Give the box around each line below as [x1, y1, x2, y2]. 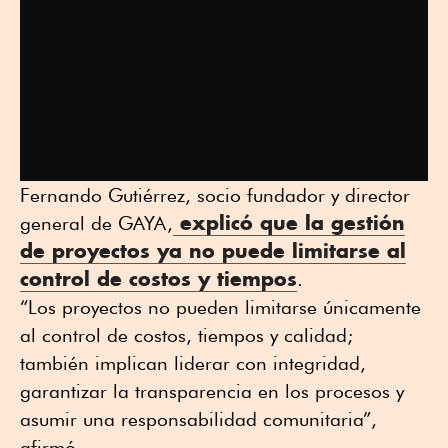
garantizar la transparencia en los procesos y [20, 380, 404, 403]
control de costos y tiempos [20, 266, 297, 292]
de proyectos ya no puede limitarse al [20, 238, 406, 264]
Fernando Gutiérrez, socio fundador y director [20, 184, 410, 207]
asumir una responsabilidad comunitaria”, [20, 408, 377, 431]
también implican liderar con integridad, [20, 352, 366, 375]
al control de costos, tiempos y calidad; [20, 324, 353, 347]
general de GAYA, [20, 212, 173, 235]
